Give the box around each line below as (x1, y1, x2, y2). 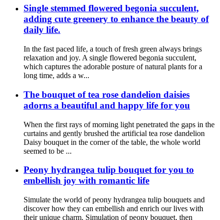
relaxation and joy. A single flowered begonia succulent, (24, 54, 196, 62)
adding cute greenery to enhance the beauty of (24, 14, 209, 25)
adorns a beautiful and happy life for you (24, 100, 190, 110)
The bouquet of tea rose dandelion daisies (24, 89, 190, 100)
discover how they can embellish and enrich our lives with (24, 204, 203, 213)
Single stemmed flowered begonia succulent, (24, 3, 199, 14)
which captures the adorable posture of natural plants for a (24, 62, 202, 71)
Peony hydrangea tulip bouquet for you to (24, 165, 194, 175)
